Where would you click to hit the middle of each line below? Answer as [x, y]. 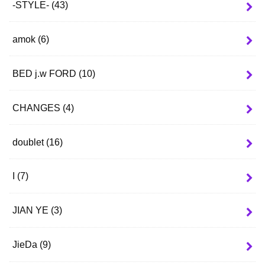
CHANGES [38, 107]
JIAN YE [32, 210]
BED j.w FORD [46, 73]
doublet [30, 142]
